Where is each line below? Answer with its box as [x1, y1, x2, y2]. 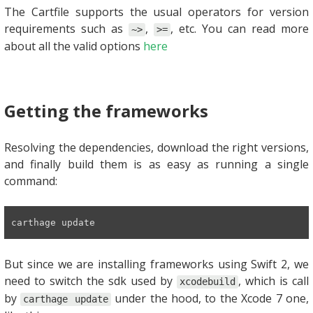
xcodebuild [180, 275, 235, 287]
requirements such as [4, 20, 129, 36]
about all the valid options [4, 38, 143, 54]
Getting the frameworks [4, 99, 208, 122]
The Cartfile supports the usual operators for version [4, 3, 309, 20]
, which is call [238, 272, 309, 289]
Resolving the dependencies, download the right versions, [4, 139, 309, 155]
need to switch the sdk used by [4, 272, 177, 289]
